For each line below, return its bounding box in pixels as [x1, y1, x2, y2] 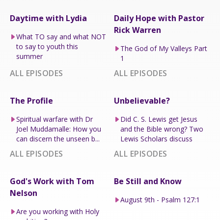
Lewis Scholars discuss [120, 134, 192, 143]
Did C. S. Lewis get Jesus [120, 114, 197, 124]
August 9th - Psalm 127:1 [120, 194, 200, 204]
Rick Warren [114, 24, 161, 35]
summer [16, 51, 43, 61]
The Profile [10, 95, 53, 106]
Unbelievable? [114, 95, 170, 106]
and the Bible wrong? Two [120, 124, 203, 134]
